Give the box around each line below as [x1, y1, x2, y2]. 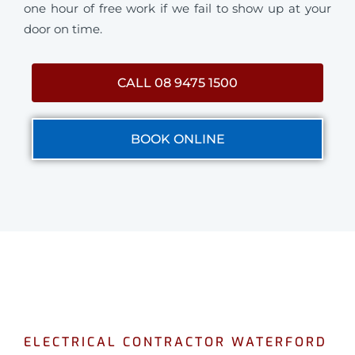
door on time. [24, 21, 102, 36]
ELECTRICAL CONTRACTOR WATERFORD [24, 333, 327, 350]
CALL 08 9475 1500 [117, 74, 238, 90]
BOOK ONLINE [130, 131, 225, 147]
